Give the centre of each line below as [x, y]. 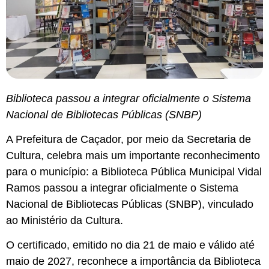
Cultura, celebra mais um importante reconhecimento [133, 156]
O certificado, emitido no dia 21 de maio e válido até [130, 245]
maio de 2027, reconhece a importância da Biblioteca [133, 261]
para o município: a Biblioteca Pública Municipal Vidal [134, 172]
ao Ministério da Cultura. [65, 221]
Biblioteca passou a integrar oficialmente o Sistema [128, 98]
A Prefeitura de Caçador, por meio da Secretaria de [128, 140]
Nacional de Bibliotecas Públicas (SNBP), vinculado [130, 204]
